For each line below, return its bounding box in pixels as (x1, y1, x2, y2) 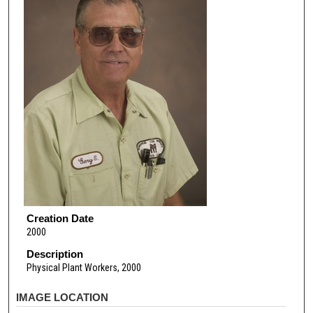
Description (26, 248, 83, 261)
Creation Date (26, 212, 94, 224)
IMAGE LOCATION (16, 291, 109, 303)
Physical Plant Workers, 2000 (26, 262, 141, 274)
